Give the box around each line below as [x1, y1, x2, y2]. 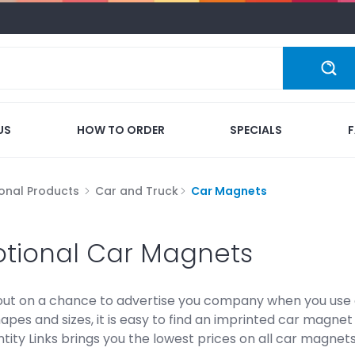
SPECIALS [230, 121, 283, 138]
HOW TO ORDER [76, 121, 165, 138]
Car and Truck [95, 182, 178, 199]
